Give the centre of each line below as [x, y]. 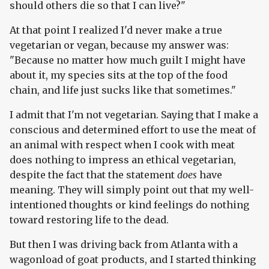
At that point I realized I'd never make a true [116, 30]
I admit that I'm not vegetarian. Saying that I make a [134, 115]
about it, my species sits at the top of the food [119, 75]
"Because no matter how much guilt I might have [128, 60]
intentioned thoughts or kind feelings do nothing [129, 205]
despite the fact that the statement [93, 175]
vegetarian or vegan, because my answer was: [119, 45]
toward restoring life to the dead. [89, 220]
